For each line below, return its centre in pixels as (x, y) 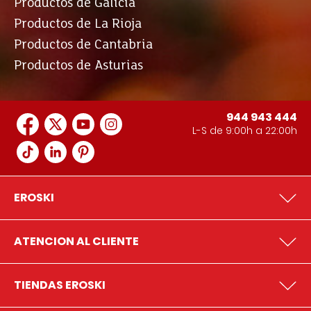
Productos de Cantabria (83, 45)
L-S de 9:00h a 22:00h (245, 131)
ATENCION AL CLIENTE (76, 241)
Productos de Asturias (78, 66)
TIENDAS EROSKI (60, 285)
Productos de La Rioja (78, 24)
